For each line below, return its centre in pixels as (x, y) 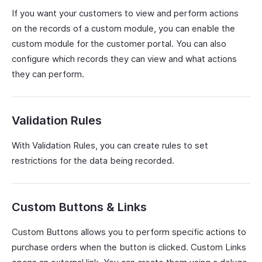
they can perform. (48, 74)
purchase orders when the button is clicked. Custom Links (129, 247)
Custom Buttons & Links (79, 207)
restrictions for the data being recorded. (93, 161)
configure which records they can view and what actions (124, 59)
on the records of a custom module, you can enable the (123, 28)
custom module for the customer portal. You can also (119, 44)
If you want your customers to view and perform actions (125, 13)
